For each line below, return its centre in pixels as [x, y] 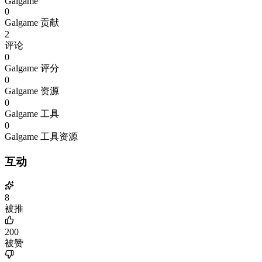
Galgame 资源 [32, 91]
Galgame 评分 [32, 68]
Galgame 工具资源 [41, 137]
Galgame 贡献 [32, 23]
